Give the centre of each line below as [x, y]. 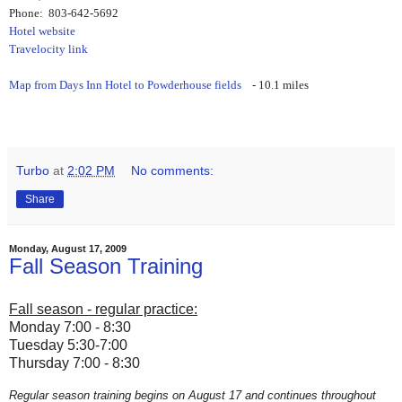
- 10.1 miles [275, 84]
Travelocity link [48, 48]
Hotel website [42, 31]
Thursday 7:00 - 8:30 [74, 363]
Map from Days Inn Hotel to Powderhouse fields [125, 84]
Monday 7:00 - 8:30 [70, 327]
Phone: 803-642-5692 [64, 13]
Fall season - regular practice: [103, 309]
